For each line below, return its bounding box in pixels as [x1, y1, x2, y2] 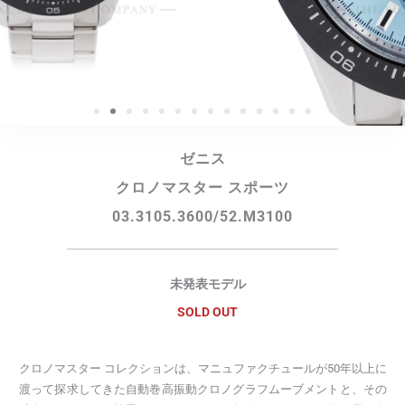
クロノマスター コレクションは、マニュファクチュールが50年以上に [19, 362, 387, 376]
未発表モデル [169, 276, 246, 291]
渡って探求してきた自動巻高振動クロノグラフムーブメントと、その [19, 382, 387, 397]
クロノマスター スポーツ [116, 178, 289, 196]
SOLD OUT [177, 304, 238, 319]
